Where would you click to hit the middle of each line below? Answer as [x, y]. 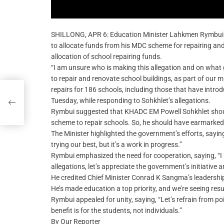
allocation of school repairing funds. [106, 56]
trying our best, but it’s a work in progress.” [116, 144]
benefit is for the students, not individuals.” [116, 210]
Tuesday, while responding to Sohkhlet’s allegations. [131, 100]
